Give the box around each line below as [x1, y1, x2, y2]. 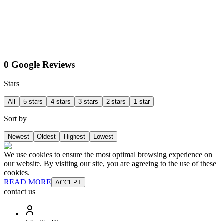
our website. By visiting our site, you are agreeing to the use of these [4, 159, 216, 168]
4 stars [51, 98, 71, 106]
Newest [8, 133, 29, 141]
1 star [134, 98, 150, 106]
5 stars [23, 98, 43, 106]
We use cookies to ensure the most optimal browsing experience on [4, 150, 212, 159]
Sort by [4, 114, 27, 123]
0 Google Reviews [4, 59, 75, 70]
